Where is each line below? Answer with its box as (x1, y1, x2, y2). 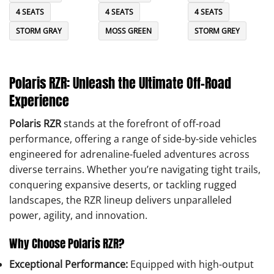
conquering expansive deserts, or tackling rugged (9, 178, 237, 192)
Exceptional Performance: (9, 257, 128, 271)
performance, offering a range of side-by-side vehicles (9, 132, 257, 146)
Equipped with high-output (128, 257, 254, 271)
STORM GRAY (15, 26, 62, 37)
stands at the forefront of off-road (61, 117, 221, 131)
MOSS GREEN (105, 26, 152, 37)
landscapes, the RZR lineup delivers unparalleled (9, 193, 232, 207)
